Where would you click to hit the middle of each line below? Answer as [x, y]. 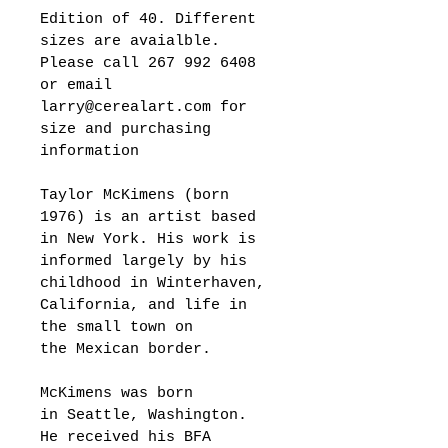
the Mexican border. [125, 349]
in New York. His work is [152, 239]
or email [80, 85]
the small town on [121, 327]
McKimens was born [121, 393]
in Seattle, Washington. [148, 415]
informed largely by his [148, 261]
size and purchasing [130, 129]
